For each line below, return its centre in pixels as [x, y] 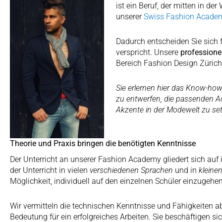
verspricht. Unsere [148, 52]
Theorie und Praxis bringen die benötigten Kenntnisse [103, 143]
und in [186, 170]
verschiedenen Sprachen [131, 170]
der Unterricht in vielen [50, 170]
